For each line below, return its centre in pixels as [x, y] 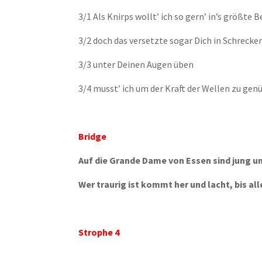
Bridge [93, 136]
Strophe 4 [99, 232]
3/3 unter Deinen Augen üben [136, 64]
